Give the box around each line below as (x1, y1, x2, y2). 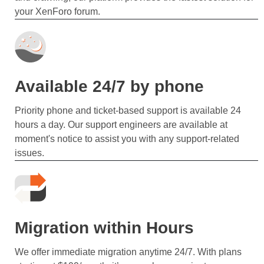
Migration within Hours (15, 218, 194, 237)
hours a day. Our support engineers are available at (15, 119, 227, 130)
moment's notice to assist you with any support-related (15, 133, 239, 144)
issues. (15, 147, 44, 158)
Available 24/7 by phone (15, 77, 204, 95)
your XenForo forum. (15, 6, 100, 16)
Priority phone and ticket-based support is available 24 (15, 105, 241, 115)
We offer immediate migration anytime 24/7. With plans (15, 246, 242, 257)
